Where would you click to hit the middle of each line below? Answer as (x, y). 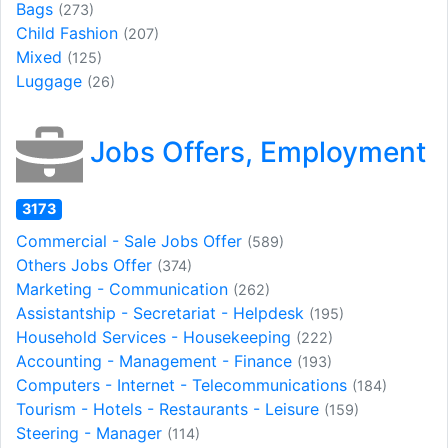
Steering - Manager (91, 433)
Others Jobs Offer (86, 265)
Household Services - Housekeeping (156, 337)
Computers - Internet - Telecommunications (184, 385)
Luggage (51, 81)
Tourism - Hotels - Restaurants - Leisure (170, 409)
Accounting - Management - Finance (156, 361)
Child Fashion (69, 33)
